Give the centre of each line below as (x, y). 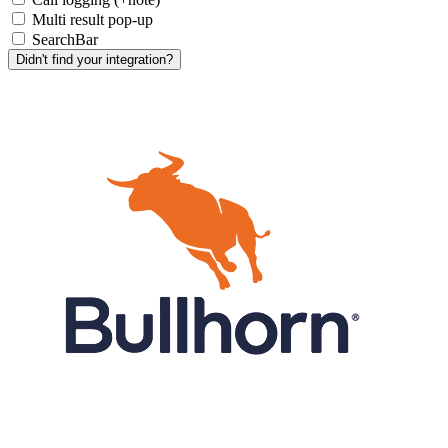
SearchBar (65, 39)
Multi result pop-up (92, 19)
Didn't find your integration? (94, 59)
